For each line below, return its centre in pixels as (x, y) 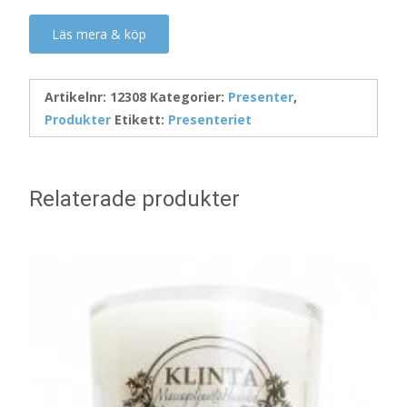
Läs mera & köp (99, 34)
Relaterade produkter (134, 199)
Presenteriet (210, 119)
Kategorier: (189, 97)
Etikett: (141, 119)
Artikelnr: (77, 97)
